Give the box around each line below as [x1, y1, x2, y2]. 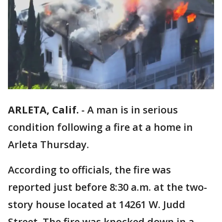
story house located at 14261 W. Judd [8, 198, 185, 212]
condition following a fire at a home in [8, 120, 193, 134]
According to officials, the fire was [8, 163, 171, 177]
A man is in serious [87, 103, 178, 117]
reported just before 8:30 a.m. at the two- [8, 180, 207, 194]
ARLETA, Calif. [8, 103, 79, 117]
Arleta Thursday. [8, 138, 89, 152]
